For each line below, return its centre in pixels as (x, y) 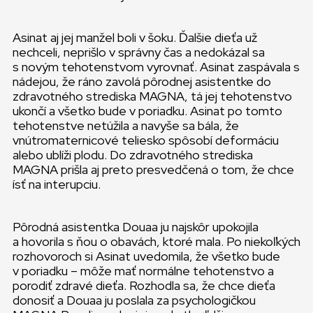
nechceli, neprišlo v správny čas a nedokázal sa (139, 52)
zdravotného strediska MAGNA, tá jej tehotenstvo (152, 96)
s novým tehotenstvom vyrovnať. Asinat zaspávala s (156, 67)
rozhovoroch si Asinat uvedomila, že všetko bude (146, 256)
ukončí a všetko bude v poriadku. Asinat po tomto (147, 111)
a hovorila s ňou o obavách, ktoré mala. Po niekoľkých (156, 241)
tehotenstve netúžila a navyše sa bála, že (126, 125)
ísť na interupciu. (58, 184)
